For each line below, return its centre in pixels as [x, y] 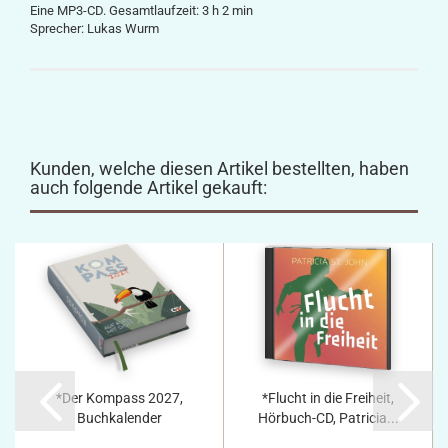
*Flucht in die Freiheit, [328, 398]
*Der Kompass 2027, [119, 398]
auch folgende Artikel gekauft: [148, 187]
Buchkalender [119, 418]
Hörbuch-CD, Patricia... [328, 418]
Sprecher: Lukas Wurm [94, 28]
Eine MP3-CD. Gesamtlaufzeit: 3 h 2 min [141, 10]
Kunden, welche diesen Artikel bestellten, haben [219, 168]
